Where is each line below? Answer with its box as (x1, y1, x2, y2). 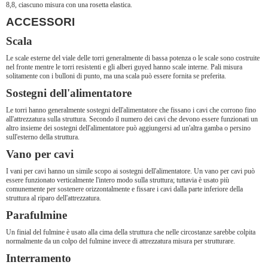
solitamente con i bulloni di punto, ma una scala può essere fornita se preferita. (6, 72, 226, 80)
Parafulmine (6, 209, 67, 221)
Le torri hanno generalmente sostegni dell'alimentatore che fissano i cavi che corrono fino (6, 106, 256, 114)
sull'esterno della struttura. (6, 133, 80, 141)
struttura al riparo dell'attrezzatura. (6, 194, 101, 202)
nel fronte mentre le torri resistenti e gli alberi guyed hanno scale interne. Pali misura (6, 63, 242, 71)
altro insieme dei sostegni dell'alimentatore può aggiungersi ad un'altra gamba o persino (6, 124, 251, 132)
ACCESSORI (6, 16, 75, 28)
